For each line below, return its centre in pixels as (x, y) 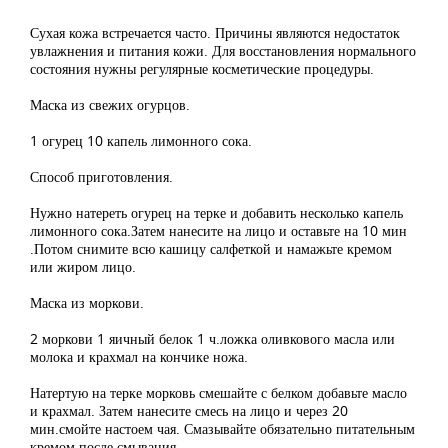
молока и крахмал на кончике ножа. (139, 356)
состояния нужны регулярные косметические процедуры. (202, 68)
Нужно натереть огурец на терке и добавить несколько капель (216, 212)
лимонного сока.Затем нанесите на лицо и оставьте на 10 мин (218, 230)
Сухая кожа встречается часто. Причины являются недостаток (215, 32)
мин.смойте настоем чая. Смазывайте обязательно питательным (222, 428)
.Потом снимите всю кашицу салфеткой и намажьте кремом (211, 248)
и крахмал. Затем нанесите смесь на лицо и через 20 (189, 410)
